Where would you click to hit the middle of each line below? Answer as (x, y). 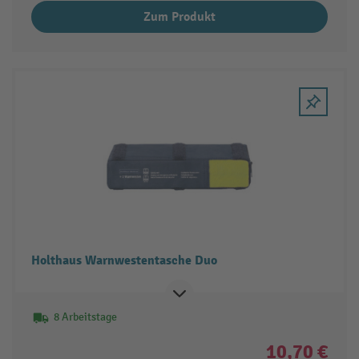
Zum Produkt (179, 16)
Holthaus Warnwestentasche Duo (124, 260)
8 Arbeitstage (85, 317)
